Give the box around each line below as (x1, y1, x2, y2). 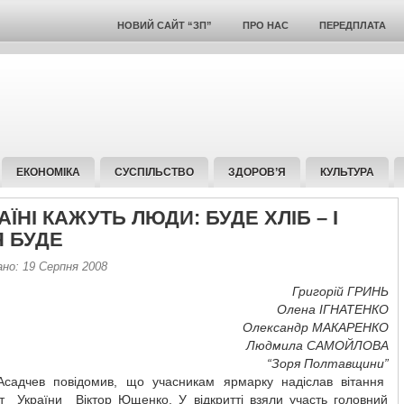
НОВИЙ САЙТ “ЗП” (116, 20, 212, 31)
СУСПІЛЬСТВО (114, 166, 194, 179)
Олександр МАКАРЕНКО (242, 320, 389, 335)
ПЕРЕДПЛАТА (318, 20, 386, 31)
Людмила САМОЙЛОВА (245, 338, 389, 353)
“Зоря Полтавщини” (266, 356, 389, 371)
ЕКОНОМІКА (15, 166, 80, 179)
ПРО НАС (242, 20, 289, 31)
